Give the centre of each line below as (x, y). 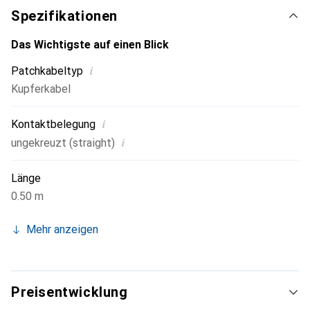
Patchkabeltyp (47, 71)
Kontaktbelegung (53, 125)
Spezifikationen (64, 16)
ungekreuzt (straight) (63, 143)
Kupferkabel (41, 89)
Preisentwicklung (70, 292)
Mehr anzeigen (62, 230)
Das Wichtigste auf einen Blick (90, 45)
